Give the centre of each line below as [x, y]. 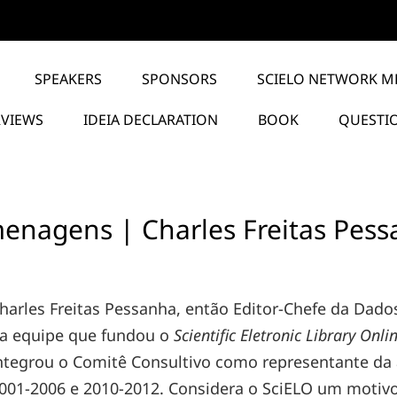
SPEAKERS [69, 79]
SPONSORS [180, 79]
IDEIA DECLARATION [151, 120]
